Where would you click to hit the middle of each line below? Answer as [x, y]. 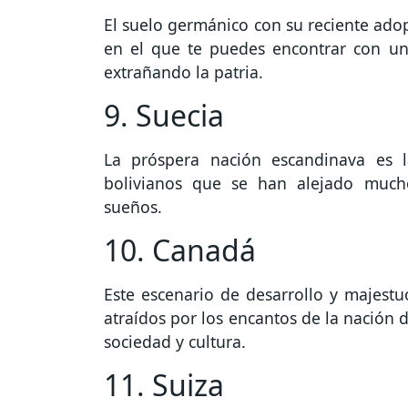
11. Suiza [164, 385]
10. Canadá [180, 250]
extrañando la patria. [184, 72]
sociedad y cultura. [175, 342]
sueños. [133, 207]
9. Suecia [164, 116]
